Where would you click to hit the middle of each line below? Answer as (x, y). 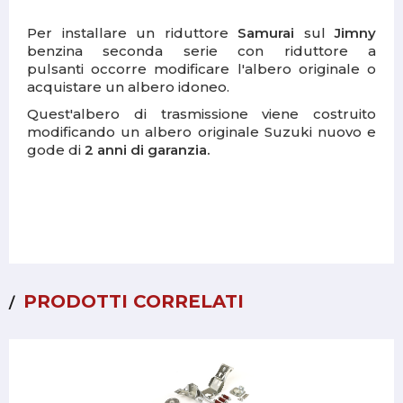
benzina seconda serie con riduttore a (201, 51)
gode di (56, 150)
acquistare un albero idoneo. (128, 87)
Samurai (266, 33)
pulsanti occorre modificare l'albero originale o (201, 69)
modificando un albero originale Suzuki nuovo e (201, 132)
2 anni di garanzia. (147, 150)
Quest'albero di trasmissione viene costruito (201, 114)
